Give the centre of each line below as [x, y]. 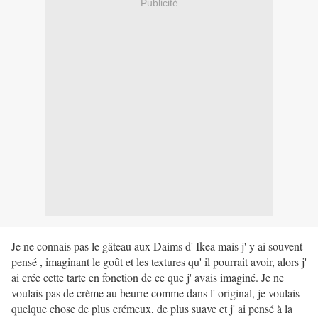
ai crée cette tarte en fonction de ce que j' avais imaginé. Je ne [148, 278]
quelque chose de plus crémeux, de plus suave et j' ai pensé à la [152, 309]
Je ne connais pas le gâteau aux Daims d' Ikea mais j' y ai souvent [157, 246]
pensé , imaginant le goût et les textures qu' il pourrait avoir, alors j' [159, 262]
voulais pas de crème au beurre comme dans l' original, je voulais [155, 293]
